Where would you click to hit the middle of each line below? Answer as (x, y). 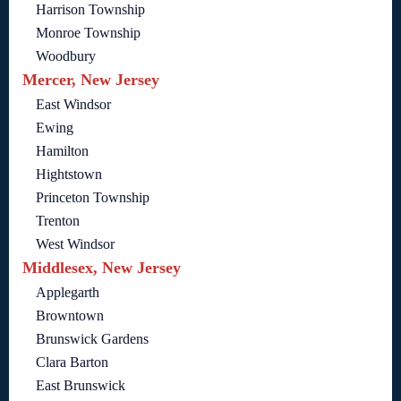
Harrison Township (90, 10)
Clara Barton (72, 363)
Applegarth (68, 293)
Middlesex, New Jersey (102, 268)
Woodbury (66, 56)
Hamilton (62, 151)
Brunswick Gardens (92, 339)
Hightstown (69, 175)
